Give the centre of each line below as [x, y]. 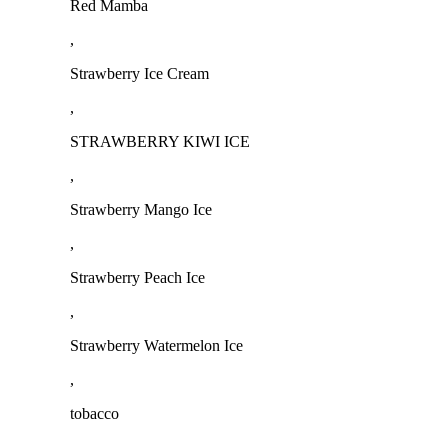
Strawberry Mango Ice [141, 209]
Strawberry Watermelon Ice [156, 345]
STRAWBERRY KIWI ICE [160, 141]
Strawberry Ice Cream [139, 73]
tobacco [94, 413]
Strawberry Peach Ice [137, 277]
